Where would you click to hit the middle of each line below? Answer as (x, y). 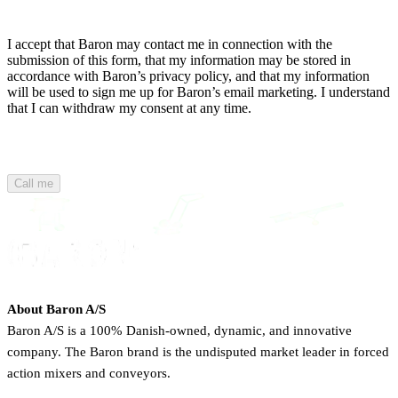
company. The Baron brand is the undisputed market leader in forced (198, 351)
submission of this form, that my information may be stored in (179, 60)
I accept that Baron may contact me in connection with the (170, 44)
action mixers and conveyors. (89, 373)
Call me (34, 183)
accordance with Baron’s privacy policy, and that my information (188, 76)
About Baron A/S (56, 309)
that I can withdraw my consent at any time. (129, 107)
